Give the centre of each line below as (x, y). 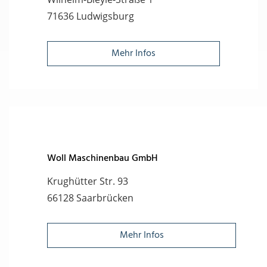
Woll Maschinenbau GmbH (103, 159)
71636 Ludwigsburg (91, 16)
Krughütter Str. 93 (88, 181)
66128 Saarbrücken (90, 198)
